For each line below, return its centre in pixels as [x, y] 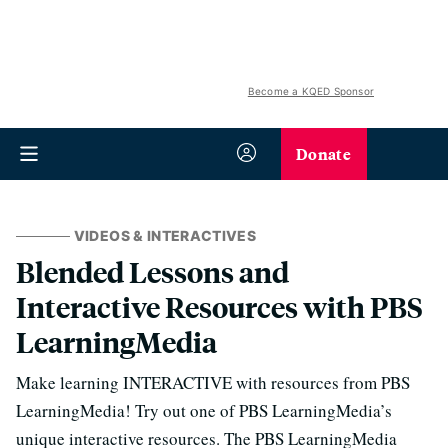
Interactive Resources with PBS [219, 306]
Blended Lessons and [152, 271]
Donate [323, 153]
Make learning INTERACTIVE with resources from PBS [213, 382]
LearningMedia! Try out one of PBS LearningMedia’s [204, 410]
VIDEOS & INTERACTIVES [165, 235]
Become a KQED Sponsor [310, 91]
